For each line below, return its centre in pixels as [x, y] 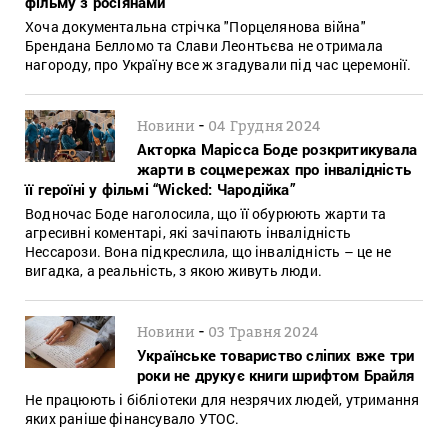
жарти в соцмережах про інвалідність [274, 168]
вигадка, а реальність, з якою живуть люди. [173, 270]
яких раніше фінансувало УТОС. [132, 418]
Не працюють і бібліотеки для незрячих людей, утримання [222, 399]
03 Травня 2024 [264, 331]
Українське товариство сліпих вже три [276, 354]
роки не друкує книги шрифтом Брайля [275, 374]
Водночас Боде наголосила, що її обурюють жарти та [206, 213]
